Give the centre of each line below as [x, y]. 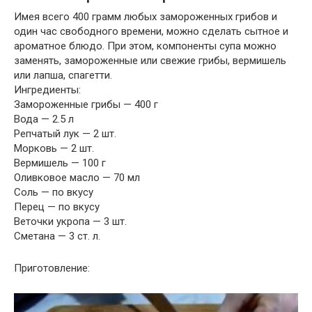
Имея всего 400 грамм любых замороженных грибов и [146, 16]
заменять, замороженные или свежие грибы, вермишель [150, 60]
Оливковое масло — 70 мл [77, 177]
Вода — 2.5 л [44, 119]
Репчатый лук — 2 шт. [65, 133]
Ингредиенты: [47, 89]
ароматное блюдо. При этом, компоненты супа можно [145, 46]
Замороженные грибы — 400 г [86, 104]
